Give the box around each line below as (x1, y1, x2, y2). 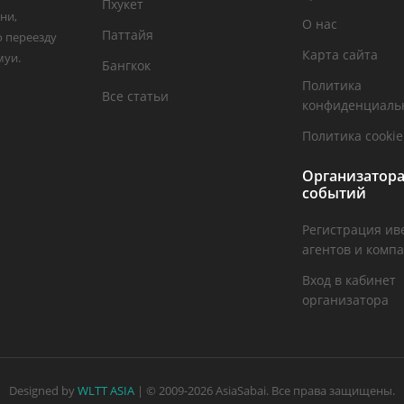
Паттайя (101, 25, 153, 43)
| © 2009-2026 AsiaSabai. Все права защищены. (134, 381, 395, 399)
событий (302, 182, 367, 203)
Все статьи (101, 87, 169, 105)
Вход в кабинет (302, 271, 397, 289)
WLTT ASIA (78, 381, 134, 399)
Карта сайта (302, 45, 379, 63)
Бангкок (101, 56, 151, 74)
